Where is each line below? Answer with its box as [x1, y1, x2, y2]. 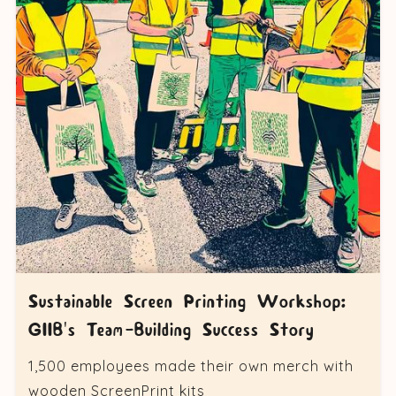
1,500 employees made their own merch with [27, 357, 354, 376]
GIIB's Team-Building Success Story [27, 320, 314, 342]
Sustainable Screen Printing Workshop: [27, 292, 346, 314]
